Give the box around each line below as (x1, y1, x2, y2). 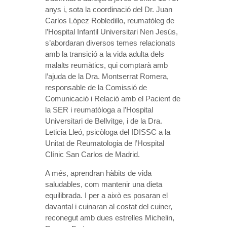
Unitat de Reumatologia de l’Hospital (45, 138, 164, 147)
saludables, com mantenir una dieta (45, 179, 162, 188)
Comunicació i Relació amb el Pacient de (45, 94, 180, 103)
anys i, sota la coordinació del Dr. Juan (45, 5, 172, 14)
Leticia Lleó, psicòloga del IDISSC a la (45, 127, 170, 136)
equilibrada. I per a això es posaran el (45, 191, 168, 200)
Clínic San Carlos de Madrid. (45, 149, 140, 159)
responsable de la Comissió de (45, 83, 147, 92)
